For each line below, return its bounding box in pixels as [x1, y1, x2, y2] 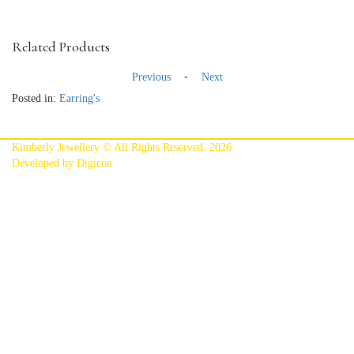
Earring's [59, 92, 100, 104]
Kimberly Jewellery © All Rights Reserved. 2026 [12, 141, 232, 153]
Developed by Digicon [12, 157, 112, 169]
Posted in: [12, 92, 59, 104]
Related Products [12, 38, 110, 55]
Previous [131, 71, 171, 83]
